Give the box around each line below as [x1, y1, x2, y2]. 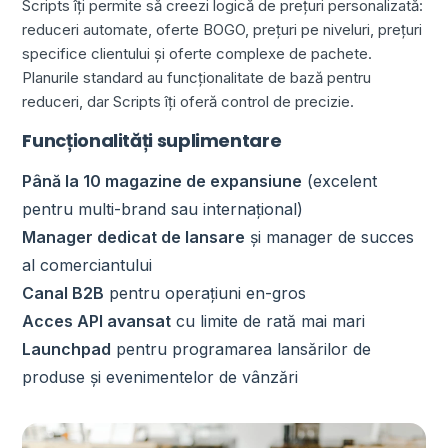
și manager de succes [245, 226, 415, 247]
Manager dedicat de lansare [22, 226, 246, 247]
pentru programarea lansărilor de [111, 338, 372, 359]
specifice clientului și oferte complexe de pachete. [22, 43, 373, 63]
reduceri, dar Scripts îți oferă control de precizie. [22, 91, 355, 111]
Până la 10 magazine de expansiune [22, 170, 303, 191]
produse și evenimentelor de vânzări [22, 366, 299, 387]
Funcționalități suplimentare [22, 127, 282, 153]
